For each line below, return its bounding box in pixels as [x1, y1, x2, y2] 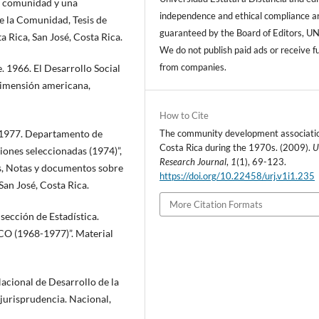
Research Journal [159, 155, 227, 167]
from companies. [159, 61, 227, 73]
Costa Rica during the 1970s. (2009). [159, 141, 313, 153]
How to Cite [159, 109, 209, 121]
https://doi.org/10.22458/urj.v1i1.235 [159, 169, 315, 182]
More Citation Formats [169, 198, 263, 210]
